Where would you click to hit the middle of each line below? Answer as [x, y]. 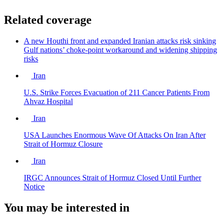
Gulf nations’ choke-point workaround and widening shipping [120, 50]
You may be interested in [67, 207]
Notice [34, 186]
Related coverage [48, 20]
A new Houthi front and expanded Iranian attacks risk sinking [120, 41]
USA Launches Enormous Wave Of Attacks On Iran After [115, 135]
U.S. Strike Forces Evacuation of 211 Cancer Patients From [117, 92]
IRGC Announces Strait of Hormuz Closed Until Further [112, 177]
